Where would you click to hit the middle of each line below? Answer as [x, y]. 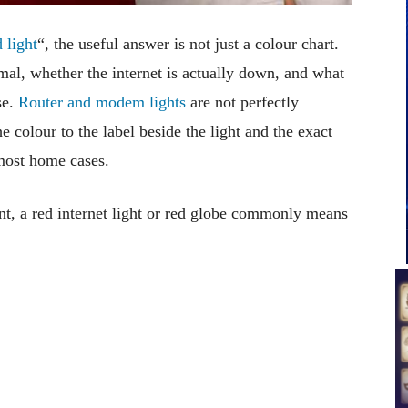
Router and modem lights [102, 102]
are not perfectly [242, 102]
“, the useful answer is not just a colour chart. [188, 43]
